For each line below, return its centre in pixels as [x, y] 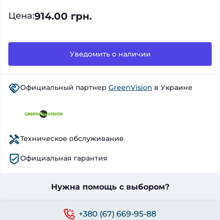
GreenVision [130, 87]
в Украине [172, 87]
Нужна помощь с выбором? [110, 187]
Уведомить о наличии [110, 54]
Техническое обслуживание [72, 138]
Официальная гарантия [64, 158]
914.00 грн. [63, 16]
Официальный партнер [64, 87]
